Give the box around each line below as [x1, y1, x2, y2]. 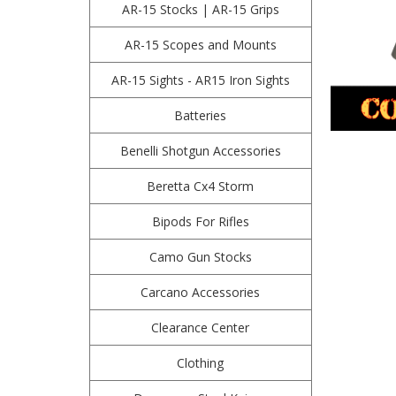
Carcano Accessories [141, 284, 261, 301]
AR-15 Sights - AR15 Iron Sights [110, 72, 290, 88]
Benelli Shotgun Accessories [119, 142, 281, 159]
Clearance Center [151, 319, 250, 336]
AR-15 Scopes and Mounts [124, 36, 277, 53]
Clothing [177, 354, 225, 371]
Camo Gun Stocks [148, 248, 252, 265]
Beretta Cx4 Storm [147, 178, 255, 194]
